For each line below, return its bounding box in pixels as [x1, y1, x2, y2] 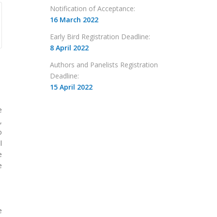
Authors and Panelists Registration [50, 60, 158, 70]
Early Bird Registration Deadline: [50, 32, 151, 42]
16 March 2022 [50, 15, 99, 25]
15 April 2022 [50, 82, 93, 92]
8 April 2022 [50, 43, 89, 53]
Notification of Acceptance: [50, 4, 136, 14]
